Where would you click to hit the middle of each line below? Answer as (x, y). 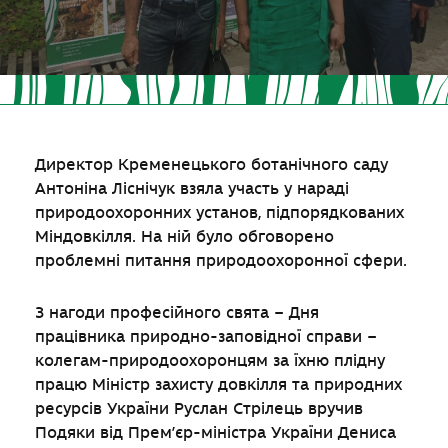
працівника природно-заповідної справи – (206, 336)
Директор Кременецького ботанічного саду (211, 164)
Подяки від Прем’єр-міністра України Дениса (215, 432)
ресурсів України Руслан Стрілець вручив (199, 408)
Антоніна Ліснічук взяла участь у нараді (192, 188)
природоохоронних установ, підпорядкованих (219, 212)
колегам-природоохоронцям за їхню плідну (210, 360)
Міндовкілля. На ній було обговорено (184, 236)
